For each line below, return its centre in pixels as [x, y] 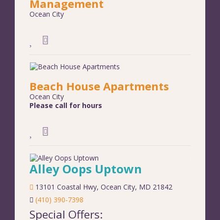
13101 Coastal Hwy [66, 187]
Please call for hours [66, 106]
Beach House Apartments [99, 86]
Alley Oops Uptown [86, 169]
